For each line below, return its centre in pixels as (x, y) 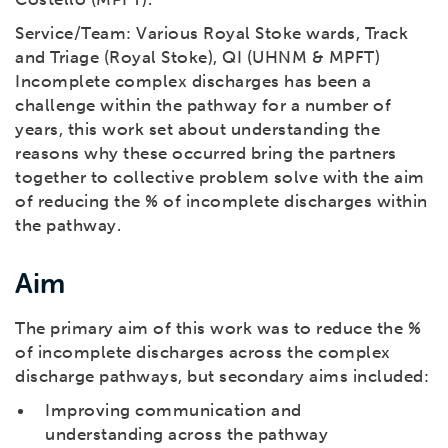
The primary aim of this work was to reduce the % (218, 328)
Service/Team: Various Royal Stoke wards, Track (211, 33)
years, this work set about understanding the (197, 129)
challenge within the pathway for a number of (203, 105)
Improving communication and (173, 410)
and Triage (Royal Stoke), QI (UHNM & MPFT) (197, 57)
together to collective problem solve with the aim (220, 177)
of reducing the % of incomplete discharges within (221, 201)
